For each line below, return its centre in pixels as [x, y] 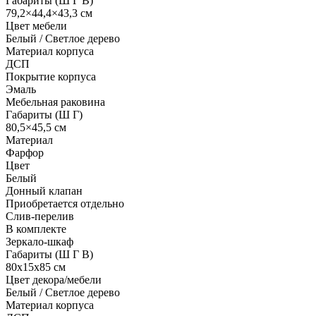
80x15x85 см [36, 267]
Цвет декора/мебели [54, 279]
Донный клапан [44, 190]
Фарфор [25, 152]
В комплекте [36, 229]
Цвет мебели [36, 25]
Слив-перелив [40, 216]
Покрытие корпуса [51, 76]
